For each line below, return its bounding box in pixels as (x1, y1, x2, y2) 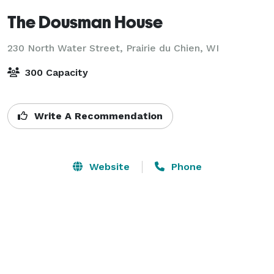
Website (86, 160, 130, 172)
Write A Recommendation (31, 109, 163, 122)
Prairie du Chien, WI (126, 42, 219, 54)
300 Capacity (22, 66, 88, 78)
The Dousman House (7, 11, 163, 32)
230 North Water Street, (7, 42, 126, 54)
